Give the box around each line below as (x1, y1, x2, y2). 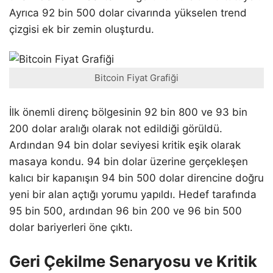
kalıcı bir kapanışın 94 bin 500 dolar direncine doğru (9, 171, 264, 184)
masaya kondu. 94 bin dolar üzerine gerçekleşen (9, 155, 248, 168)
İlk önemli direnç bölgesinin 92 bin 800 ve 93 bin (9, 105, 247, 118)
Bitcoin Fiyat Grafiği (94, 72, 179, 84)
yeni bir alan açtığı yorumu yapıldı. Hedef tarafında (9, 188, 257, 200)
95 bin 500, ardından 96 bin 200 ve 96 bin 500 (9, 204, 242, 217)
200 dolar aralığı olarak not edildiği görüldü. (9, 122, 222, 135)
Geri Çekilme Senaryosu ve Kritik (9, 251, 257, 271)
